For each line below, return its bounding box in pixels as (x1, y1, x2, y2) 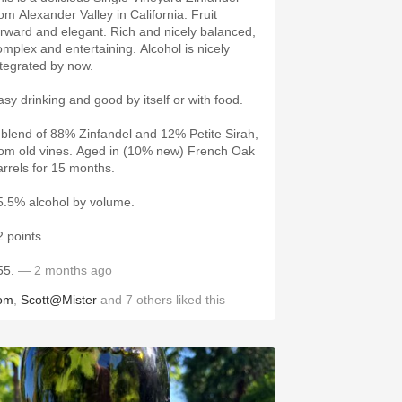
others (136, 293, 172, 307)
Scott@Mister (21, 293, 97, 307)
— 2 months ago (14, 263, 112, 277)
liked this (172, 293, 225, 307)
